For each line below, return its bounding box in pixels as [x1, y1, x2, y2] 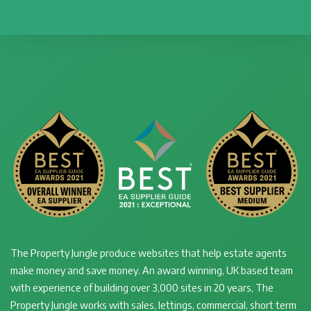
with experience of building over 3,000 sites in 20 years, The [10, 280, 274, 294]
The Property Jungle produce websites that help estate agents [10, 246, 287, 260]
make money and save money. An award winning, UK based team [10, 263, 293, 277]
